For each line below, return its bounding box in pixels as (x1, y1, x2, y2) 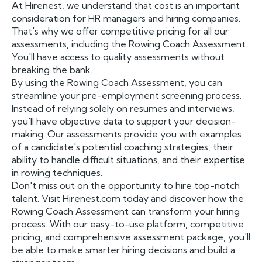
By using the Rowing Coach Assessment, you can (12, 77, 222, 88)
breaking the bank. (12, 64, 92, 75)
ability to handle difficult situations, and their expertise (12, 154, 245, 166)
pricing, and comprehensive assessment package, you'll (12, 231, 250, 243)
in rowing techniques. (12, 167, 102, 178)
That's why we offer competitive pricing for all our (12, 25, 229, 37)
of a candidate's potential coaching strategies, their (12, 141, 233, 153)
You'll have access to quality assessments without (12, 51, 225, 63)
